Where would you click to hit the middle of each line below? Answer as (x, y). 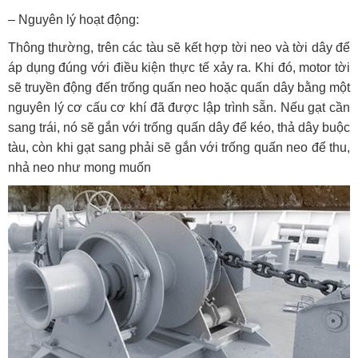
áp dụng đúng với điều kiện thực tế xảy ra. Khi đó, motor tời (179, 68)
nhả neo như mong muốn (80, 168)
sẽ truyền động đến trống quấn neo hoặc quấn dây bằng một (179, 88)
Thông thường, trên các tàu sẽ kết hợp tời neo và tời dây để (179, 48)
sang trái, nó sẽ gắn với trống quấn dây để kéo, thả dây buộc (179, 128)
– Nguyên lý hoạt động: (74, 20)
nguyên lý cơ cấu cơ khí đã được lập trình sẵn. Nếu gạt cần (179, 108)
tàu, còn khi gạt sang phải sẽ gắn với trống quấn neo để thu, (179, 148)
